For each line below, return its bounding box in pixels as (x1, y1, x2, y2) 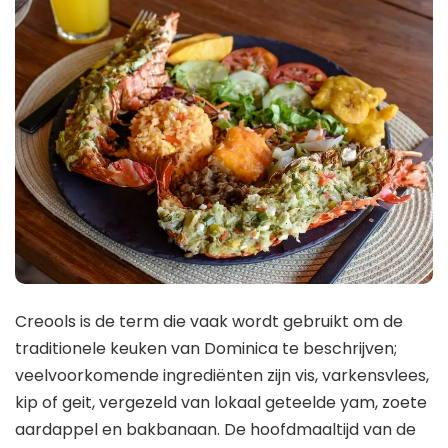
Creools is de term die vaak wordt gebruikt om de (15, 310, 403, 334)
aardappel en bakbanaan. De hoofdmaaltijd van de (15, 418, 416, 442)
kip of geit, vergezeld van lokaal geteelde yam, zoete (15, 391, 427, 415)
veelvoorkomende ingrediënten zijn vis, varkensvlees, (15, 364, 429, 388)
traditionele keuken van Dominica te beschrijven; (15, 337, 397, 361)
